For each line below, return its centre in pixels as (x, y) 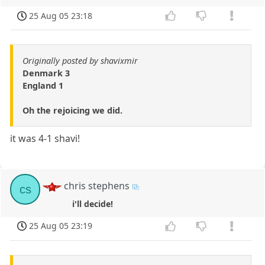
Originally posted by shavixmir (80, 61)
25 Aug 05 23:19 (61, 226)
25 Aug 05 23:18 (61, 15)
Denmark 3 (46, 73)
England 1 (43, 86)
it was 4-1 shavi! (45, 139)
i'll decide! (92, 203)
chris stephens (97, 186)
